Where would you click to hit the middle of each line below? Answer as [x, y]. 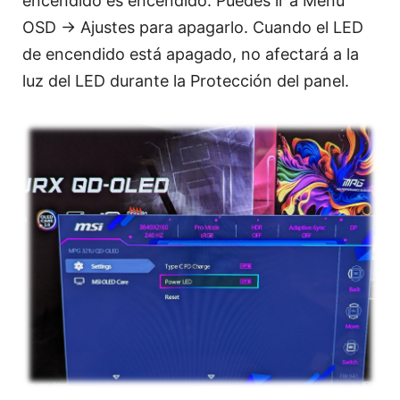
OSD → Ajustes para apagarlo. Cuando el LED [193, 28]
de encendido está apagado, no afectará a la [191, 54]
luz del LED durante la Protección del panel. [186, 81]
